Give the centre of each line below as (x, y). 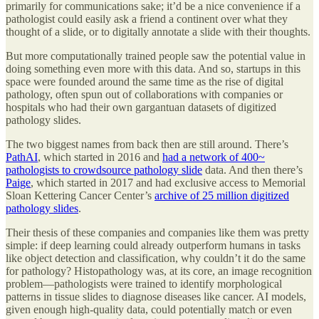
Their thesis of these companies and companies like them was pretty (157, 232)
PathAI (22, 157)
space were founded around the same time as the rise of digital (145, 81)
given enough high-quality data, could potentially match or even (149, 309)
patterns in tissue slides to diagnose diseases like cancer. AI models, (156, 296)
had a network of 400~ (214, 157)
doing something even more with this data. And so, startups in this (153, 68)
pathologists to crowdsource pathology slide (104, 169)
